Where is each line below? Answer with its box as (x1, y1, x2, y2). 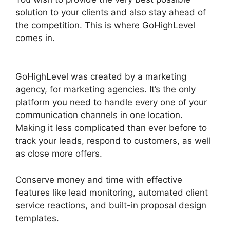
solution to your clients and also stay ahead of (15, 7, 206, 17)
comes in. (15, 32, 57, 43)
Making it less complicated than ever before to (15, 123, 207, 133)
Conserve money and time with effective (15, 174, 182, 185)
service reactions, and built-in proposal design (15, 200, 206, 210)
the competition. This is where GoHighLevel (15, 20, 195, 30)
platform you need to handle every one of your (15, 97, 207, 107)
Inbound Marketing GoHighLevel (57, 32, 190, 43)
